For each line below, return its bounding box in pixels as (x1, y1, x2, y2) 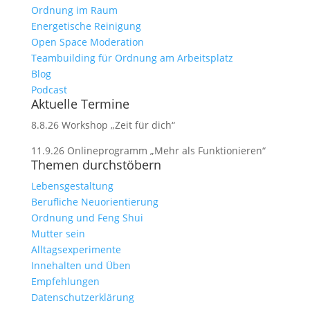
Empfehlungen (30, 275, 100, 288)
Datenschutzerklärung (30, 291, 134, 304)
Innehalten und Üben (30, 259, 131, 272)
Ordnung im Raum (30, 3, 118, 17)
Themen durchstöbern (30, 156, 161, 173)
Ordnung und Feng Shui (30, 211, 143, 224)
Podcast (30, 83, 67, 96)
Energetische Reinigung (30, 19, 141, 33)
